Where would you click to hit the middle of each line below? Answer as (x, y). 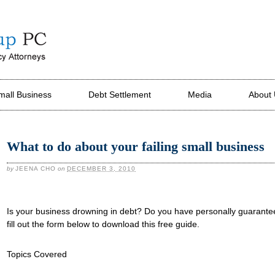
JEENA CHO (36, 168)
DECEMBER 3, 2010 (101, 168)
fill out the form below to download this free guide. (103, 224)
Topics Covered (37, 254)
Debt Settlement (120, 95)
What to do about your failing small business (136, 146)
